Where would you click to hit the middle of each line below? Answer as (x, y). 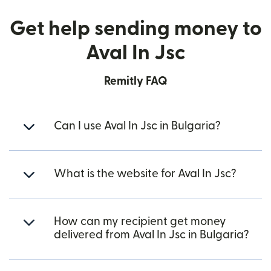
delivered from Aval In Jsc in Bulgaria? (152, 235)
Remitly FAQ (135, 81)
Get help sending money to (135, 29)
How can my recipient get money (140, 222)
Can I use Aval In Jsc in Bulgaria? (137, 126)
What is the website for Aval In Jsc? (145, 174)
